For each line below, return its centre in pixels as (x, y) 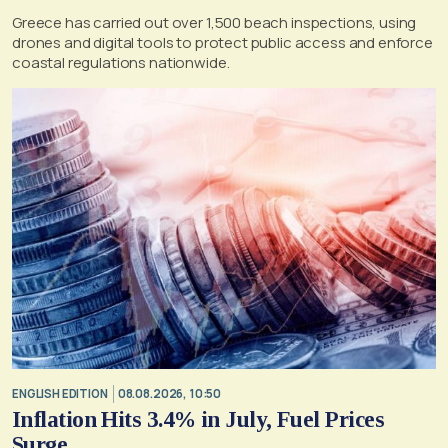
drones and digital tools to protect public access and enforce (222, 43)
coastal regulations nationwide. (121, 63)
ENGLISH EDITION (60, 393)
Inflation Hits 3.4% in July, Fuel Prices (198, 420)
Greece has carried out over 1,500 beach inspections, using (214, 23)
